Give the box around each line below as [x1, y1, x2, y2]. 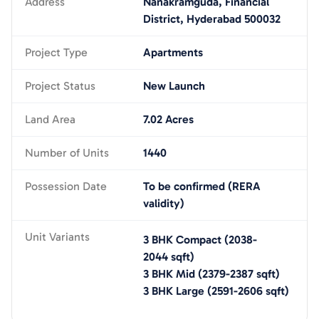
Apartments [142, 46, 203, 59]
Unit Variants [25, 230, 90, 244]
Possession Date [25, 179, 107, 193]
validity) [142, 197, 184, 210]
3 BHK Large [142, 284, 204, 298]
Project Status [25, 79, 95, 93]
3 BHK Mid [142, 267, 195, 281]
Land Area [25, 113, 75, 126]
